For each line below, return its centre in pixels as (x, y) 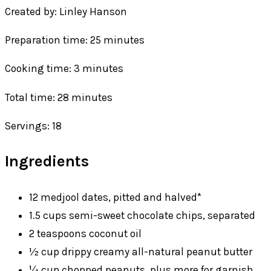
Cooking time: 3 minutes (64, 69)
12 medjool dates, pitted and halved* (115, 197)
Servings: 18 (33, 126)
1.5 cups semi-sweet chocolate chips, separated (142, 215)
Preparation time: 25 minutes (75, 40)
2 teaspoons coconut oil (85, 233)
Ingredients (47, 162)
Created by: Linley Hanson (66, 11)
